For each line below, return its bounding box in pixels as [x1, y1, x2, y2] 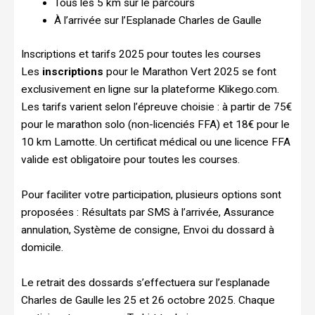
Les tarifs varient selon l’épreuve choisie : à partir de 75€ [21, 100, 292, 113]
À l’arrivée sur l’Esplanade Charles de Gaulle [53, 13, 262, 27]
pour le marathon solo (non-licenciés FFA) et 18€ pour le [21, 117, 290, 131]
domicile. [21, 240, 63, 254]
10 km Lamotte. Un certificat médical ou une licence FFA [21, 135, 290, 148]
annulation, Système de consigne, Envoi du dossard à [21, 223, 274, 236]
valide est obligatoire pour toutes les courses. [21, 153, 240, 166]
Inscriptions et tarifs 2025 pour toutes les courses [21, 47, 261, 60]
